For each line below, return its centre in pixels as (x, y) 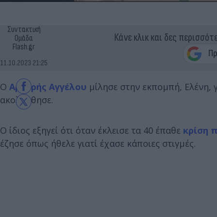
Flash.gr (24, 47)
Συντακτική (24, 29)
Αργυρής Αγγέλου (48, 86)
